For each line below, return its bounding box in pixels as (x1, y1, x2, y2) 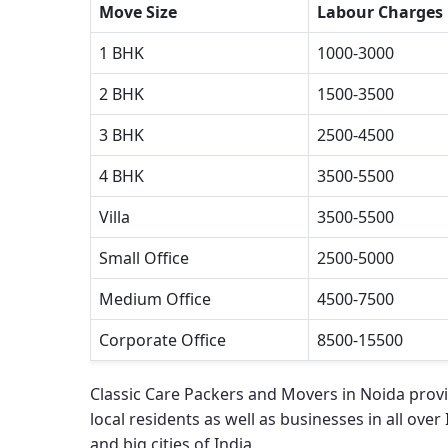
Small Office (99, 247, 189, 269)
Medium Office (99, 288, 211, 310)
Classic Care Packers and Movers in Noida (90, 383, 405, 405)
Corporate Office (99, 329, 226, 351)
